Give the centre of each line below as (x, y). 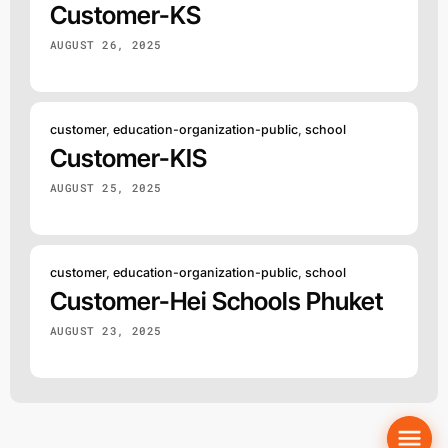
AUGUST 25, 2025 (106, 187)
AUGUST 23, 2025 (106, 330)
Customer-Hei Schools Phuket (216, 300)
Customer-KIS (128, 157)
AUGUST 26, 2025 (106, 44)
